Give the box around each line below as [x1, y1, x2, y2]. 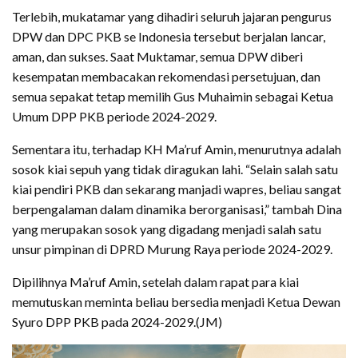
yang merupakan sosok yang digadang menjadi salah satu [12, 221, 321, 237]
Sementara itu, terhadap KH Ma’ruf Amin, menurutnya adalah [12, 141, 341, 157]
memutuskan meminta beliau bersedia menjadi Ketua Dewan [12, 293, 340, 309]
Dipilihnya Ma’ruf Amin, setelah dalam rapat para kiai [12, 273, 299, 289]
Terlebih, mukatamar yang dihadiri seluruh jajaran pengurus [12, 8, 332, 24]
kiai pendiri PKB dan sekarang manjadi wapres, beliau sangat [12, 181, 341, 197]
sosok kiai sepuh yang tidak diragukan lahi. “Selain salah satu [12, 161, 338, 177]
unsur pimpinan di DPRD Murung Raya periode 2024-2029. [12, 241, 332, 257]
